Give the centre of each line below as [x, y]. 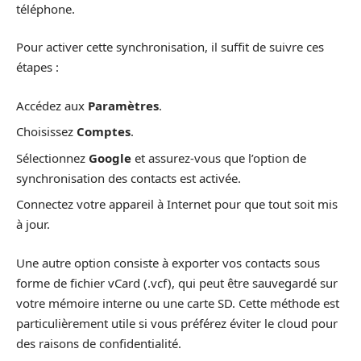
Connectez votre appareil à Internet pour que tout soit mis [177, 204]
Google [110, 158]
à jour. [33, 224]
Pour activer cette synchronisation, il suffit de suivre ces [170, 47]
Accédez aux [52, 105]
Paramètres [123, 105]
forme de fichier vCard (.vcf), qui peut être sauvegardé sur [177, 282]
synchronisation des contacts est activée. [129, 178]
